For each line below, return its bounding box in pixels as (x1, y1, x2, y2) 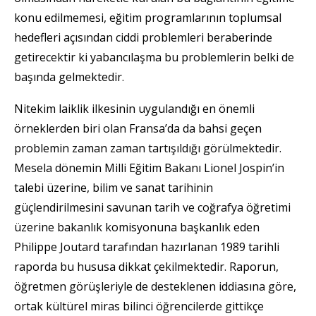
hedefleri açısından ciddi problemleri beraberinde (14, 29, 272, 45)
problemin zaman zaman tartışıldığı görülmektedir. (14, 140, 281, 156)
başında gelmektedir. (14, 68, 124, 85)
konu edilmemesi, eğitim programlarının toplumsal (14, 9, 281, 25)
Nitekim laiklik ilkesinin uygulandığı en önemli (14, 100, 255, 116)
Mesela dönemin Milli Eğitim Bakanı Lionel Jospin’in (14, 159, 284, 176)
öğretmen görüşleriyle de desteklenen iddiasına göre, (14, 278, 296, 294)
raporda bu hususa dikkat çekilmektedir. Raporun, (14, 258, 279, 274)
